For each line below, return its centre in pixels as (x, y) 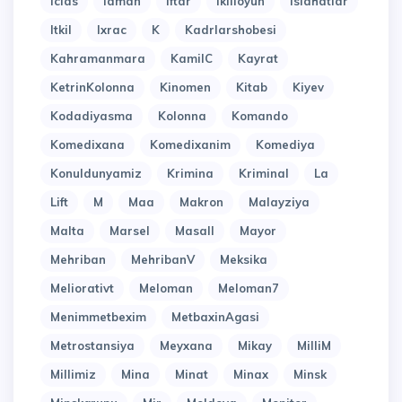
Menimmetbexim (98, 317)
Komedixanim (190, 145)
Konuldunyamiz (96, 174)
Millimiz (73, 375)
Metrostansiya (92, 346)
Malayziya (279, 202)
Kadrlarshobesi (231, 30)
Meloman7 (249, 288)
